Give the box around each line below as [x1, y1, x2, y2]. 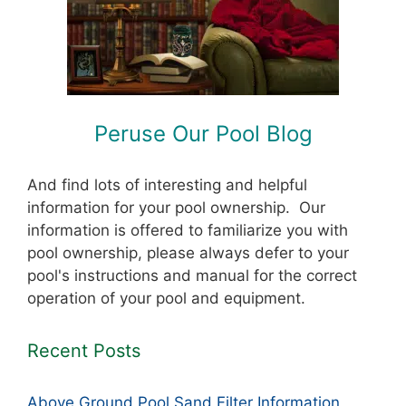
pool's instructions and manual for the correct [27, 266, 357, 285]
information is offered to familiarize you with [27, 220, 348, 239]
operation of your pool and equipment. [27, 288, 305, 307]
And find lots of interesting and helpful [27, 175, 307, 194]
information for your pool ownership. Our [27, 198, 325, 217]
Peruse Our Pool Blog [93, 121, 313, 148]
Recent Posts [27, 339, 140, 362]
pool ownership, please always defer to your [27, 243, 349, 262]
